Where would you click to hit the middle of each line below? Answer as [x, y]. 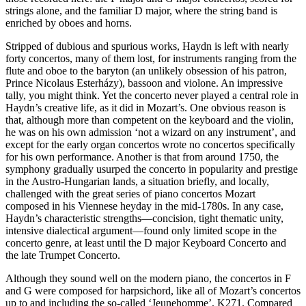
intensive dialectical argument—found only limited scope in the [141, 231]
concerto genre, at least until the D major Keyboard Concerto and [146, 243]
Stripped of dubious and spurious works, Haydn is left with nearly [147, 46]
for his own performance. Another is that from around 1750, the [142, 157]
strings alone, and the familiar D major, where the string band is [141, 11]
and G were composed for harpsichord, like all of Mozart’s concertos [153, 291]
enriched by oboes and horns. [69, 23]
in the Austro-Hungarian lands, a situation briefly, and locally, [137, 181]
